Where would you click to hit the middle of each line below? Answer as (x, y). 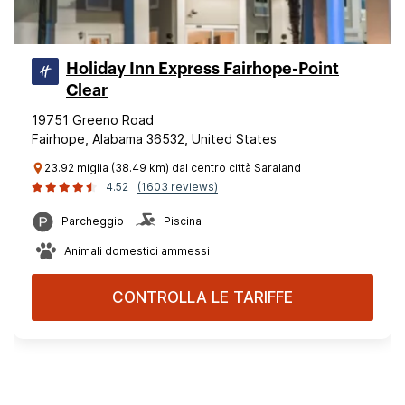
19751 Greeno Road (93, 120)
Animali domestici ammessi (137, 251)
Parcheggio (93, 221)
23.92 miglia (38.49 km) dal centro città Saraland (173, 168)
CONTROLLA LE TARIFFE (202, 297)
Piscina (183, 221)
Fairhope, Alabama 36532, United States (154, 139)
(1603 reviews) (178, 187)
